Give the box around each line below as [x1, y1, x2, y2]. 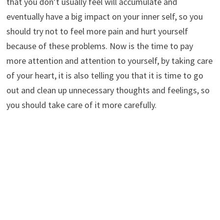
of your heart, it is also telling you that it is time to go [6, 69, 203, 81]
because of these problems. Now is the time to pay [6, 40, 193, 52]
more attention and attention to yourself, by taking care [6, 55, 213, 66]
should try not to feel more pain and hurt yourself [6, 25, 188, 37]
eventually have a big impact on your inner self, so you [6, 10, 203, 22]
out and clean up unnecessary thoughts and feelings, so [6, 84, 210, 96]
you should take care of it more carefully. [6, 99, 157, 110]
